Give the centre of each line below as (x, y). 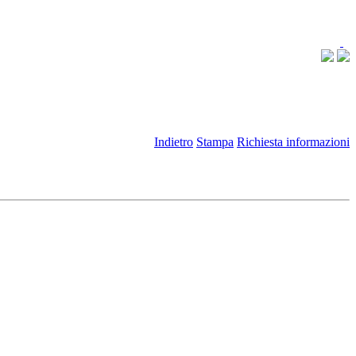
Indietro (174, 142)
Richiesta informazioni (293, 142)
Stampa (215, 142)
